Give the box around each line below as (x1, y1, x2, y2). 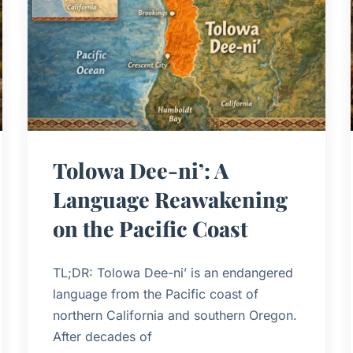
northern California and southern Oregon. (52, 307, 297, 323)
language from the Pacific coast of (52, 285, 258, 302)
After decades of (52, 328, 152, 344)
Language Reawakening (52, 184, 288, 214)
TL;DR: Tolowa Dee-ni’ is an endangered (52, 264, 293, 281)
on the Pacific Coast (52, 214, 247, 243)
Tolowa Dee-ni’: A (52, 155, 229, 184)
